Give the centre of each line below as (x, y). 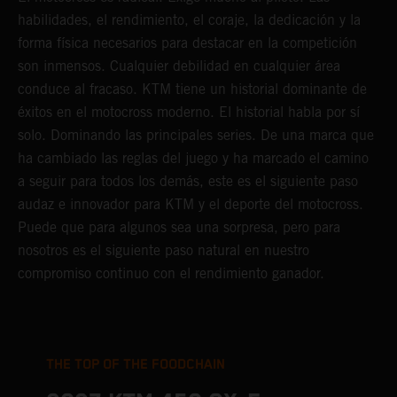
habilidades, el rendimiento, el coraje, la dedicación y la (189, 20)
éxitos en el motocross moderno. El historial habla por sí (189, 112)
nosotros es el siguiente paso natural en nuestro (163, 250)
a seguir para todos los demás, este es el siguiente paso (188, 181)
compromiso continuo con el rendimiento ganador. (171, 273)
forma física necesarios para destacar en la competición (187, 43)
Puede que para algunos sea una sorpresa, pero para (179, 227)
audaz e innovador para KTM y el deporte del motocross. (191, 204)
